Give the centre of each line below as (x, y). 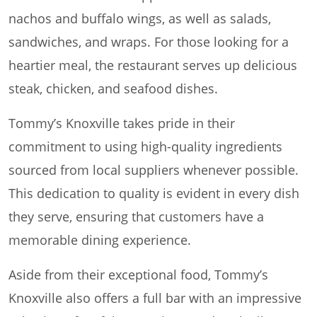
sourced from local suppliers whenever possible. (154, 170)
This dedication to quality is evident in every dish (154, 194)
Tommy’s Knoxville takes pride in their (122, 123)
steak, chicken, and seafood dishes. (113, 89)
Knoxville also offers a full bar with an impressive (155, 298)
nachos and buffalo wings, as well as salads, (140, 19)
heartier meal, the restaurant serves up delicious (153, 65)
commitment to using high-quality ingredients (145, 147)
